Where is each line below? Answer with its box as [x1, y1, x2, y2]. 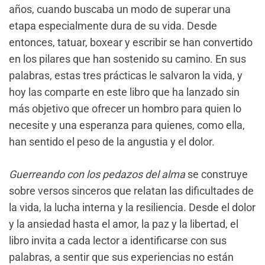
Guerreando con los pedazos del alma [9, 167, 185, 180]
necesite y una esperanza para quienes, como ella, [9, 118, 245, 131]
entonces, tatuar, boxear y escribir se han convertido [9, 35, 253, 49]
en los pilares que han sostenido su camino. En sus [9, 52, 246, 65]
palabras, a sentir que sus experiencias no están [9, 250, 234, 263]
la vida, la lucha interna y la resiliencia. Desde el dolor [9, 201, 256, 214]
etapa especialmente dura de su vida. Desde [9, 19, 217, 32]
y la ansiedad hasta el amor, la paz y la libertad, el [9, 217, 238, 230]
